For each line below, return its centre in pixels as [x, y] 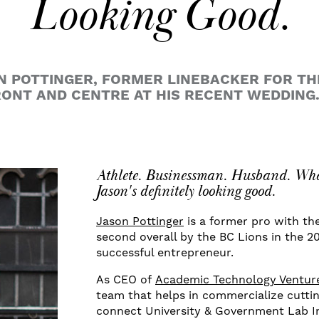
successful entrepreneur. [165, 252]
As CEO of [126, 279]
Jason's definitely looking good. [186, 191]
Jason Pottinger [140, 221]
